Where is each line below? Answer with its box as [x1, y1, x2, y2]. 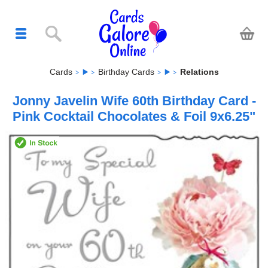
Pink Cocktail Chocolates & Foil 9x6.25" [13, 108, 255, 124]
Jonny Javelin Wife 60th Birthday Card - [12, 93, 256, 108]
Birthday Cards [98, 66, 154, 77]
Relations [179, 66, 219, 77]
